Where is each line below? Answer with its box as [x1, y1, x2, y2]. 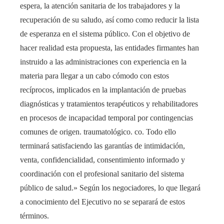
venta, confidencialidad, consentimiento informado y [20, 155, 185, 164]
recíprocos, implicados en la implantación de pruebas [20, 85, 186, 94]
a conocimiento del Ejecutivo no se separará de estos [20, 197, 185, 206]
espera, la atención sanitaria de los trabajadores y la [20, 1, 180, 10]
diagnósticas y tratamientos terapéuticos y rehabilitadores [20, 99, 198, 108]
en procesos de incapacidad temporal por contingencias [20, 113, 193, 122]
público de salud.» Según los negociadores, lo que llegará [20, 183, 200, 192]
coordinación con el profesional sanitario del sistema [20, 169, 184, 178]
